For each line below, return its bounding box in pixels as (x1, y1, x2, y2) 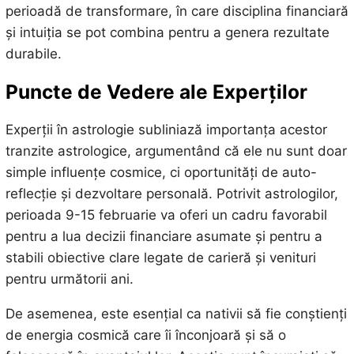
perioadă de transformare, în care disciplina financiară (5, 2, 348, 19)
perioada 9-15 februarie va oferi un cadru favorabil (5, 207, 327, 224)
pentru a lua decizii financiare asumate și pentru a (5, 228, 322, 245)
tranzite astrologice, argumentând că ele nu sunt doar (5, 143, 347, 160)
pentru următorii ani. (5, 271, 134, 288)
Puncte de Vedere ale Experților (5, 79, 307, 104)
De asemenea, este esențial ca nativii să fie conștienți (5, 306, 347, 322)
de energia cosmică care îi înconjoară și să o (5, 327, 286, 344)
